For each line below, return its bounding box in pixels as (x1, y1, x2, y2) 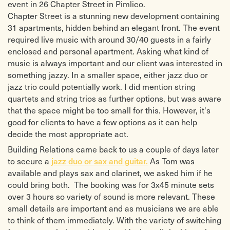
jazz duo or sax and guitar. (51, 155, 148, 166)
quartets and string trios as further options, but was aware (8, 92, 221, 104)
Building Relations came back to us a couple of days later (8, 143, 219, 155)
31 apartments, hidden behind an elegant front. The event (8, 22, 220, 33)
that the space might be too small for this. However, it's (8, 104, 210, 116)
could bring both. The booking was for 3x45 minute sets (8, 179, 214, 190)
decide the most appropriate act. (8, 128, 128, 139)
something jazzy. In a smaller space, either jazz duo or (8, 69, 208, 80)
